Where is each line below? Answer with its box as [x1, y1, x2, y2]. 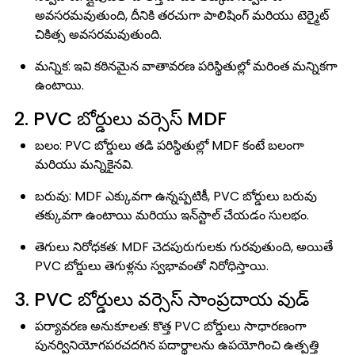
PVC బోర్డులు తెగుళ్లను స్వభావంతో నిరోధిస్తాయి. [35, 257, 269, 275]
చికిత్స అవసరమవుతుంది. [35, 25, 162, 44]
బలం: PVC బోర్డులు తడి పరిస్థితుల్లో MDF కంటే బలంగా [35, 136, 304, 155]
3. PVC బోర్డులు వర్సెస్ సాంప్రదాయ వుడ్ [10, 286, 309, 312]
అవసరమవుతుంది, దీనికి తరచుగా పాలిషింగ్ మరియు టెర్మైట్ [35, 6, 329, 25]
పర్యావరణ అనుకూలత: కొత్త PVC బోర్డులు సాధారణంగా [35, 317, 307, 335]
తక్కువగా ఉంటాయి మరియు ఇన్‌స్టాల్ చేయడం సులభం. [35, 206, 309, 224]
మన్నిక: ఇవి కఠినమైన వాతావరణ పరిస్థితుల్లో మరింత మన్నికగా [35, 57, 338, 75]
